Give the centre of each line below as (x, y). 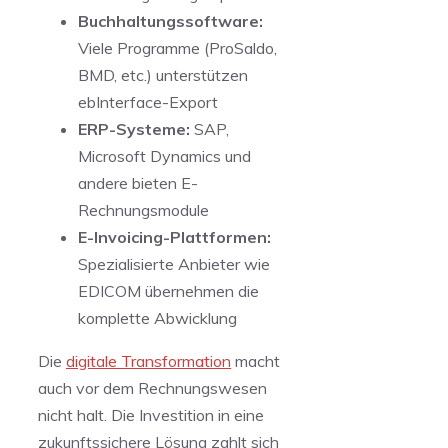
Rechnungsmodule (143, 210)
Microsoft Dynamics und (164, 156)
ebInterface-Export (148, 102)
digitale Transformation (148, 361)
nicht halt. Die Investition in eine (151, 415)
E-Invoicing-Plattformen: (174, 237)
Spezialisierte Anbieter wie (174, 264)
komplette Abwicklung (157, 318)
